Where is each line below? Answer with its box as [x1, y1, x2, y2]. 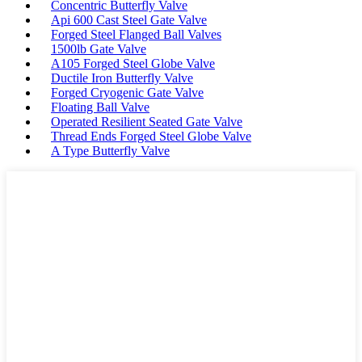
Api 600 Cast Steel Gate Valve [51, 13, 207, 27]
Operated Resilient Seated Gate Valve [51, 115, 242, 129]
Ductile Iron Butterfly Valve [51, 71, 193, 86]
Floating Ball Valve [51, 100, 149, 115]
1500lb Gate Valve [51, 42, 146, 57]
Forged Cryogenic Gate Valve [51, 86, 204, 100]
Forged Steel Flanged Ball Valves [51, 27, 221, 42]
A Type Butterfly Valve [51, 144, 170, 158]
